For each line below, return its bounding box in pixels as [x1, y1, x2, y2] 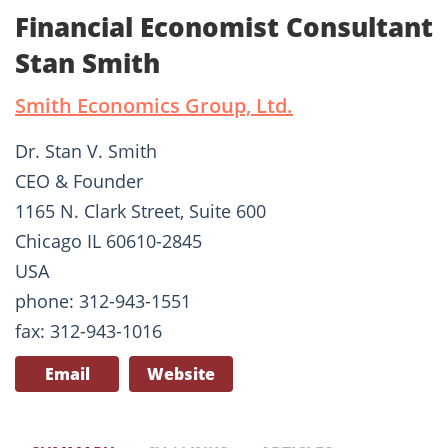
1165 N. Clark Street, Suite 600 [15, 199, 266, 224]
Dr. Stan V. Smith [15, 139, 157, 164]
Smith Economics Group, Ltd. [15, 92, 293, 120]
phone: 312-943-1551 [15, 289, 191, 314]
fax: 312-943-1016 [15, 319, 162, 344]
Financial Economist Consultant [15, 9, 433, 46]
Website [147, 363, 215, 386]
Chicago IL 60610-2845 [15, 229, 202, 254]
